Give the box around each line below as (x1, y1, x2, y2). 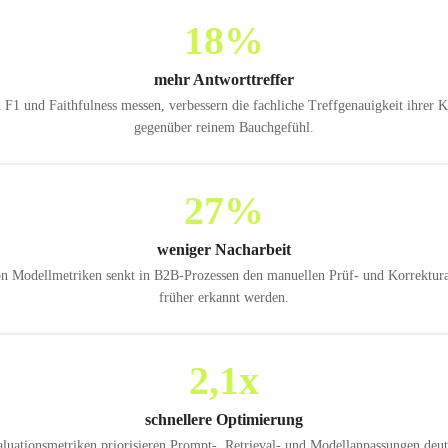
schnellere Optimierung (145, 410, 303, 428)
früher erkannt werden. (159, 289, 289, 305)
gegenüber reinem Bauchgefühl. (134, 119, 314, 135)
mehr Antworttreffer (154, 70, 294, 88)
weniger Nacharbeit (157, 240, 291, 258)
